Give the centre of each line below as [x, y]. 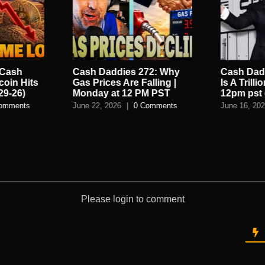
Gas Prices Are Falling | [125, 83]
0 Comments [156, 106]
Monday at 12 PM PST [122, 93]
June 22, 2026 [97, 106]
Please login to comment [132, 199]
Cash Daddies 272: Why [127, 72]
